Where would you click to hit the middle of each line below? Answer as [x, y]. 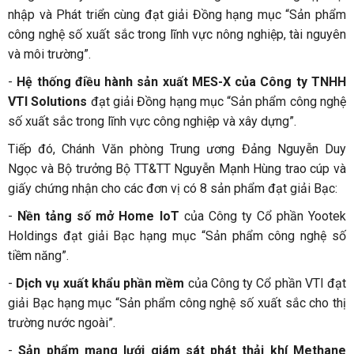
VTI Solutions [48, 102]
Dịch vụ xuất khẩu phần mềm [102, 284]
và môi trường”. [49, 55]
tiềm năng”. [38, 256]
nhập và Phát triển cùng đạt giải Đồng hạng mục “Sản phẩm [177, 15]
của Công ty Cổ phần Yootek [263, 217]
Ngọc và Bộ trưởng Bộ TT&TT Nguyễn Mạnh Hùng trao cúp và [177, 169]
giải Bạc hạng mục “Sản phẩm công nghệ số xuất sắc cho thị [177, 303]
